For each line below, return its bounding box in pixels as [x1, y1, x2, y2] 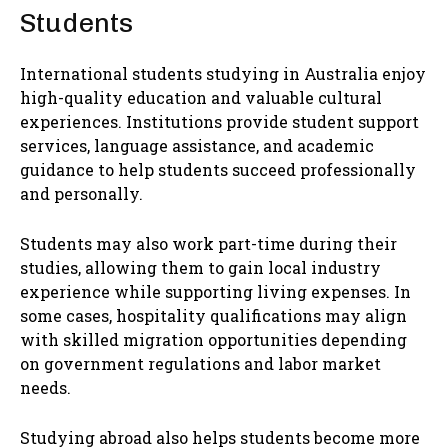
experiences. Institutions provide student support [20, 111, 419, 133]
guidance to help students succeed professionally [20, 159, 416, 181]
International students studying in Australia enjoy [20, 63, 426, 85]
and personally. [20, 183, 143, 205]
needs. [20, 377, 71, 399]
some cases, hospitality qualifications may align [20, 305, 407, 327]
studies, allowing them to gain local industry [20, 257, 381, 279]
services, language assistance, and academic [20, 135, 374, 157]
